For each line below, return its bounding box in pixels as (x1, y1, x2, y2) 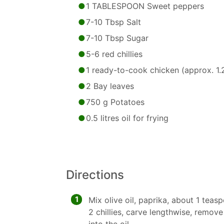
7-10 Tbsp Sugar (86, 33, 148, 43)
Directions (66, 167, 124, 182)
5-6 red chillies (86, 49, 142, 59)
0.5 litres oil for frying (86, 113, 168, 123)
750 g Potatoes (86, 97, 144, 107)
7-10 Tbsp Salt (86, 17, 141, 27)
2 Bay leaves (86, 81, 134, 91)
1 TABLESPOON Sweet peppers (86, 1, 204, 11)
